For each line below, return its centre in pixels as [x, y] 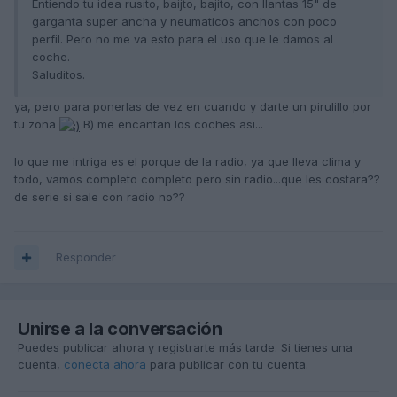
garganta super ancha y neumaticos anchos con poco [184, 22]
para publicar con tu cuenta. [227, 365]
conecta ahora [105, 365]
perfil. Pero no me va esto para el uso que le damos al [183, 39]
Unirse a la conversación [120, 329]
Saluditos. [58, 75]
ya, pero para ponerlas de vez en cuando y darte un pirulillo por [193, 107]
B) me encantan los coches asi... [171, 125]
